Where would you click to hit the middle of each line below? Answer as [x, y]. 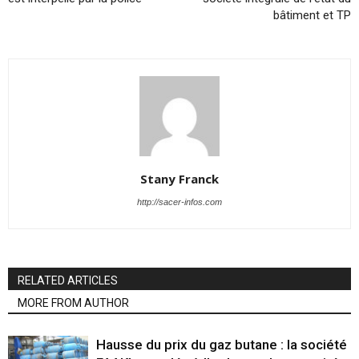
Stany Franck [179, 178]
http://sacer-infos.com [179, 202]
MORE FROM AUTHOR [73, 303]
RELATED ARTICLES [68, 280]
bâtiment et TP [312, 15]
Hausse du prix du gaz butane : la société [222, 344]
